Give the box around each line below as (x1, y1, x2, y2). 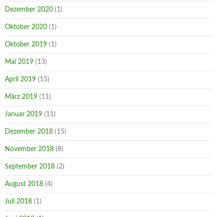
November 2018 (5, 145, 54, 153)
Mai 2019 (5, 58, 33, 65)
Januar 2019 (5, 110, 42, 118)
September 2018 (5, 163, 55, 170)
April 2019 (5, 76, 36, 83)
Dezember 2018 (5, 128, 53, 135)
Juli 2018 (5, 198, 32, 205)
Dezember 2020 (5, 6, 53, 13)
